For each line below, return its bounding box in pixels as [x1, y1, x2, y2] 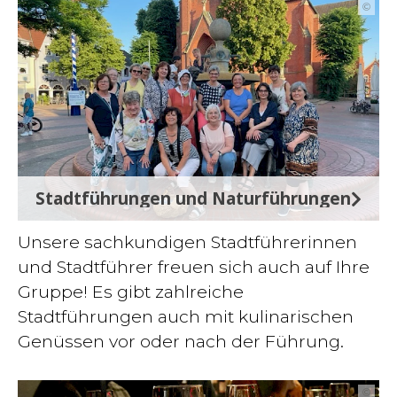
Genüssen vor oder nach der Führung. [18, 331, 344, 352]
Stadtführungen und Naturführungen [35, 186, 351, 210]
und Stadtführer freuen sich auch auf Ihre [18, 256, 370, 277]
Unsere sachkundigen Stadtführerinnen [18, 231, 357, 253]
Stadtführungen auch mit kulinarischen [18, 306, 354, 327]
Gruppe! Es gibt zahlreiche [18, 281, 244, 302]
